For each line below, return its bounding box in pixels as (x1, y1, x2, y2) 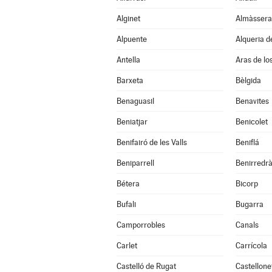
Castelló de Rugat (116, 262, 176, 271)
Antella (116, 55, 140, 64)
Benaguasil (116, 97, 154, 106)
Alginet (116, 14, 140, 23)
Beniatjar (116, 117, 148, 126)
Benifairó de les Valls (116, 138, 187, 147)
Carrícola (235, 241, 267, 250)
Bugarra (235, 200, 263, 209)
